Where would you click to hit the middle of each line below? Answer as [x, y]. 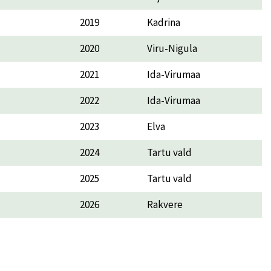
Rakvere [165, 204]
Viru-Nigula [175, 48]
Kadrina [164, 22]
